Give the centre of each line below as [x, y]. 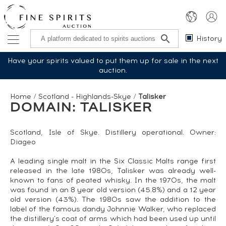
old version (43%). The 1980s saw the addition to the [113, 200]
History [209, 39]
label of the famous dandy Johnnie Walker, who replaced [113, 209]
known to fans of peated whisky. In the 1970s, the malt [113, 180]
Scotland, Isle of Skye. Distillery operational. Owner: [113, 132]
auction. [113, 70]
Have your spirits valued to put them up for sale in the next [113, 61]
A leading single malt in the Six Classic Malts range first [113, 161]
